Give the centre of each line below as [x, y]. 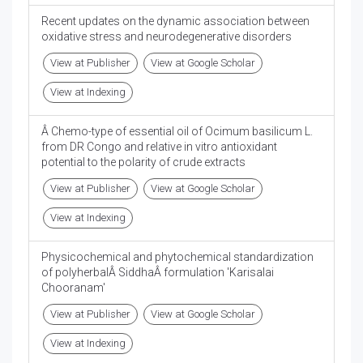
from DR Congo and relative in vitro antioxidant [159, 147]
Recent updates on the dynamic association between [175, 21]
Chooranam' [73, 288]
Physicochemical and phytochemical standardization [177, 257]
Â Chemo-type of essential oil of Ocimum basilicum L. [177, 132]
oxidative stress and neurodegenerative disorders [167, 37]
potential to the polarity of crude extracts [143, 162]
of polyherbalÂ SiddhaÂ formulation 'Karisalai [158, 273]
